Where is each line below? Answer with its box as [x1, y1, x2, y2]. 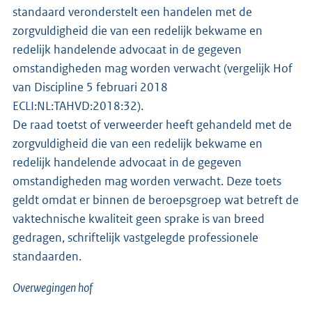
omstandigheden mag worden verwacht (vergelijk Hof [13, 61, 292, 77]
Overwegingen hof [13, 280, 95, 296]
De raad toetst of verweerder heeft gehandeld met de [13, 117, 292, 133]
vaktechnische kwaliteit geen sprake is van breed [13, 211, 265, 227]
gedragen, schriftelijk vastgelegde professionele [13, 230, 258, 246]
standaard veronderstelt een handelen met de [13, 4, 252, 20]
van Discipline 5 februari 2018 [13, 79, 168, 95]
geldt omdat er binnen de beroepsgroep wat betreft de [13, 192, 299, 208]
